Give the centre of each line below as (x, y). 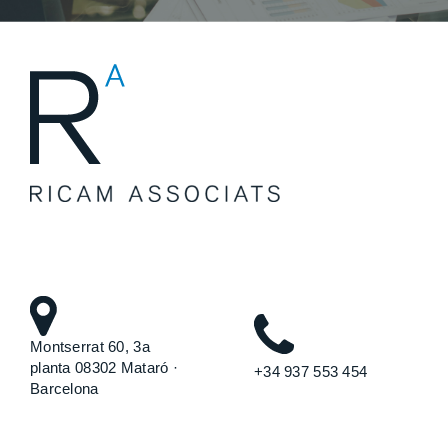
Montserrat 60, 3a (90, 347)
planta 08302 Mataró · (104, 368)
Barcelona (64, 389)
